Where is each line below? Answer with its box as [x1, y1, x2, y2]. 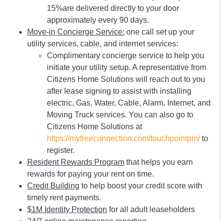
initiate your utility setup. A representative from [47, 63, 206, 72]
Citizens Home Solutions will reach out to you [47, 75, 205, 83]
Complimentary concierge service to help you [47, 51, 204, 60]
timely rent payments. [27, 193, 101, 202]
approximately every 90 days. [47, 16, 149, 24]
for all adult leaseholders [107, 205, 195, 214]
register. [47, 146, 74, 154]
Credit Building [27, 182, 79, 190]
